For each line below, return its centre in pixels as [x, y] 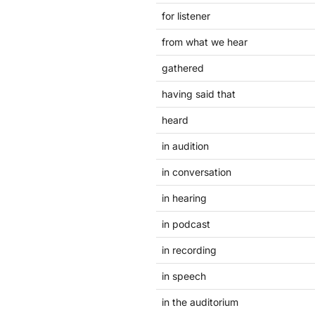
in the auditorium [200, 302]
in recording [189, 250]
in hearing [184, 198]
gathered [183, 68]
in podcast [186, 224]
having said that [199, 94]
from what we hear [205, 42]
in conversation [197, 172]
